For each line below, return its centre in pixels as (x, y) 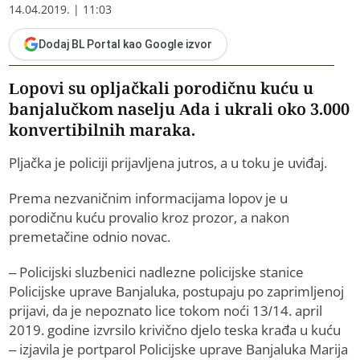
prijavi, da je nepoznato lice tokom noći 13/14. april (166, 311)
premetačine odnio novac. (90, 237)
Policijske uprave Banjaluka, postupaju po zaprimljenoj (177, 292)
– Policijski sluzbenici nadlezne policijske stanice (157, 272)
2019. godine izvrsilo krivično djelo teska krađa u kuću (175, 330)
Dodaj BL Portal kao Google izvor (126, 45)
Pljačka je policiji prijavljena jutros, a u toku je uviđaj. (168, 163)
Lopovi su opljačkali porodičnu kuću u (162, 88)
